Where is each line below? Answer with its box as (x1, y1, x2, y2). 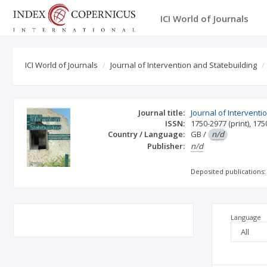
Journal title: (138, 107, 185, 118)
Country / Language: (108, 129, 185, 139)
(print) (228, 118, 250, 129)
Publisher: (147, 141, 185, 151)
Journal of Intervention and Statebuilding (110, 60, 257, 70)
